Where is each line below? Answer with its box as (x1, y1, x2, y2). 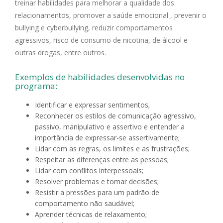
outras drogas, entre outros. (15, 48, 108, 58)
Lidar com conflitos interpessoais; (35, 166, 145, 176)
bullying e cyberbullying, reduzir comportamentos (15, 23, 173, 33)
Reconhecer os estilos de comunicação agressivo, (35, 111, 196, 121)
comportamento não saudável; (35, 199, 136, 209)
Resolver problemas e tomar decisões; (35, 177, 161, 187)
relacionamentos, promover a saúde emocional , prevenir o (15, 10, 207, 20)
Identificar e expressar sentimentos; (35, 100, 150, 110)
